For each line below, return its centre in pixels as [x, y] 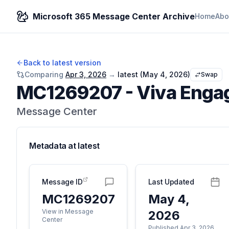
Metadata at [54, 146]
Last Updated [171, 182]
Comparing [44, 74]
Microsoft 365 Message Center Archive [114, 16]
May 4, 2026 [165, 74]
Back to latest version [62, 63]
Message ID [62, 182]
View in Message [68, 211]
